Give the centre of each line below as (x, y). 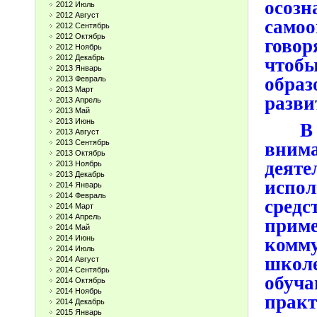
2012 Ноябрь (79, 47)
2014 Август (77, 259)
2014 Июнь (75, 238)
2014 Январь (79, 185)
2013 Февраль (81, 79)
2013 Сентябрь (83, 142)
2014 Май (73, 227)
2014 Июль (75, 248)
